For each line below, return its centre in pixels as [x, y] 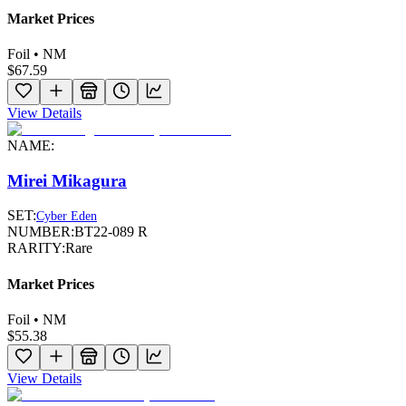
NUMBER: [41, 232]
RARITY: [36, 248]
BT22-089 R [111, 232]
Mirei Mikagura [67, 180]
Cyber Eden [67, 217]
